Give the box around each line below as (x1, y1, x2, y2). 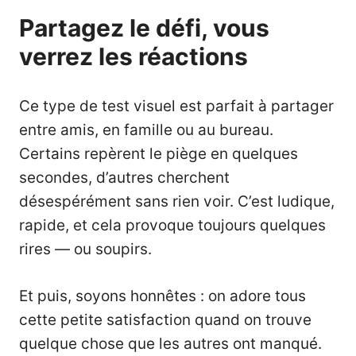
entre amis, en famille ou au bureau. (19, 121, 273, 140)
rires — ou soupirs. (19, 240, 152, 259)
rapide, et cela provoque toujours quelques (19, 216, 326, 235)
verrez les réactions (19, 42, 248, 72)
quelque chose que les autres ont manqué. (19, 334, 322, 353)
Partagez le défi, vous (19, 14, 269, 43)
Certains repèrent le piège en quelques (19, 145, 298, 164)
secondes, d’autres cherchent (19, 168, 230, 188)
